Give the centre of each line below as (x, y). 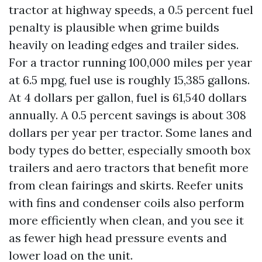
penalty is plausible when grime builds (114, 27)
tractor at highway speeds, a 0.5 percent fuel (131, 10)
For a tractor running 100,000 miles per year (130, 62)
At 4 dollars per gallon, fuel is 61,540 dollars (128, 97)
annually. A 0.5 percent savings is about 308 (127, 115)
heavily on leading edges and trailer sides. (124, 45)
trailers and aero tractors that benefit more (129, 168)
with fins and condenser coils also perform (127, 203)
